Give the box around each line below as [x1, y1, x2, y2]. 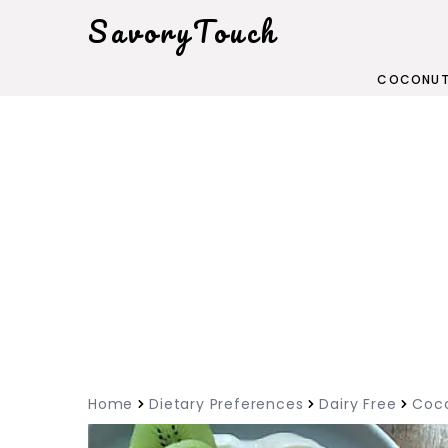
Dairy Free [319, 394, 397, 414]
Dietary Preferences [149, 394, 304, 414]
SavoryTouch [88, 8, 278, 55]
